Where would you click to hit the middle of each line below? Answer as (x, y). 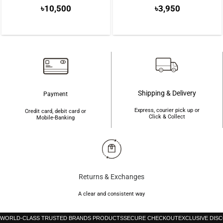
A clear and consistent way (111, 194)
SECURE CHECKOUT (151, 218)
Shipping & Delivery (167, 93)
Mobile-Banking (56, 117)
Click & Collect (167, 117)
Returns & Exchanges (111, 176)
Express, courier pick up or (167, 111)
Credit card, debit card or (56, 111)
